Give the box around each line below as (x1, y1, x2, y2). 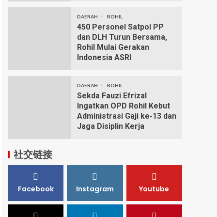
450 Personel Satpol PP (77, 22, 164, 31)
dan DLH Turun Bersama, (77, 32, 167, 42)
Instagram (76, 184, 114, 194)
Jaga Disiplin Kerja (77, 122, 146, 131)
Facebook (17, 184, 54, 194)
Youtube (139, 184, 170, 194)
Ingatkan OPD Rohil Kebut (77, 101, 170, 110)
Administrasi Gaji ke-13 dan (77, 111, 176, 121)
